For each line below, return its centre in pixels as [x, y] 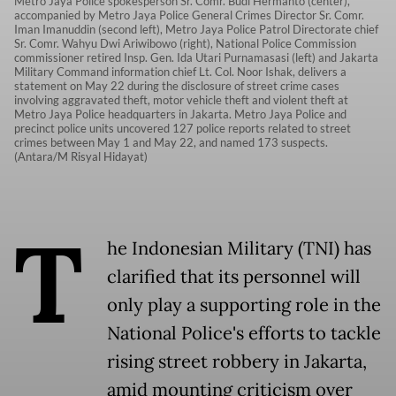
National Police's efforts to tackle [244, 334]
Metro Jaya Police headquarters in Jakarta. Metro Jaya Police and [180, 114]
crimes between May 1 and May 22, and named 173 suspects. [171, 143]
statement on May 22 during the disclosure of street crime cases [177, 86]
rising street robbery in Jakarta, [237, 362]
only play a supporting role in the [244, 305]
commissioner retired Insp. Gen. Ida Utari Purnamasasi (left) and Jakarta [196, 58]
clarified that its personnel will [234, 277]
